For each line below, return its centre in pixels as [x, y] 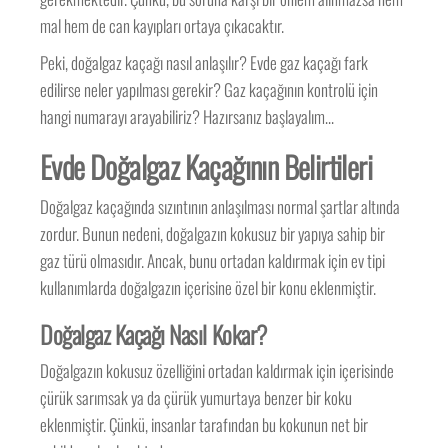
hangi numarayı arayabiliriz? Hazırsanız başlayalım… [187, 116]
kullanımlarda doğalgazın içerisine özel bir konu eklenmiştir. [208, 287]
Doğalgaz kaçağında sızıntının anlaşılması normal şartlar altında [220, 206]
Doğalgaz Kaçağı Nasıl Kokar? [153, 334]
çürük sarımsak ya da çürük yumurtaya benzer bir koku [196, 397]
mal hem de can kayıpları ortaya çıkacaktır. [162, 25]
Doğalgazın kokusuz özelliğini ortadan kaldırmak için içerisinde [217, 370]
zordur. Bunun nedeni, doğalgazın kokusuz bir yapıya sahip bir [213, 233]
